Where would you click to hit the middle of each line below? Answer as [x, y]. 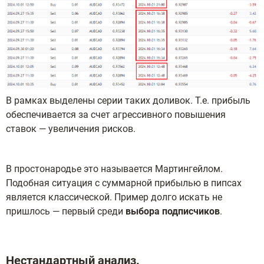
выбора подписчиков [173, 211]
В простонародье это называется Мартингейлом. [114, 169]
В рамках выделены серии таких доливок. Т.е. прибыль [128, 100]
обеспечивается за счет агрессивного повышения [116, 115]
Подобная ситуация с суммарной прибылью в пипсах [124, 183]
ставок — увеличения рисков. [71, 129]
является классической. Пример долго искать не [114, 197]
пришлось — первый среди [66, 211]
